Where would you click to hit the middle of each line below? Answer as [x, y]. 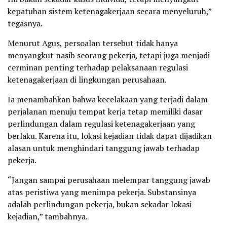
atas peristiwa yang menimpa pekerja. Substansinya [102, 192]
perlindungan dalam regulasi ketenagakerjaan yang [101, 124]
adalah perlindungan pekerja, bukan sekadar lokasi [100, 204]
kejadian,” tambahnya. [48, 217]
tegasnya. [25, 24]
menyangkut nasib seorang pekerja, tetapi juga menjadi [109, 55]
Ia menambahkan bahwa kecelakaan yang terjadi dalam [108, 100]
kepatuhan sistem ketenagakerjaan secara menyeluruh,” [109, 11]
